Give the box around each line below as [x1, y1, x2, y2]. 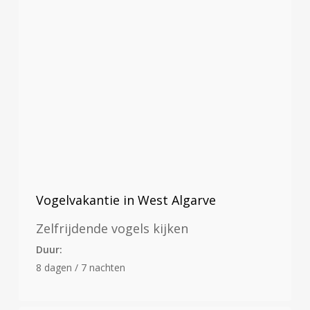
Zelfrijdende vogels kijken [35, 220, 188, 237]
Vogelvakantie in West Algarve [35, 192, 216, 209]
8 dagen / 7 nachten [35, 260, 125, 274]
